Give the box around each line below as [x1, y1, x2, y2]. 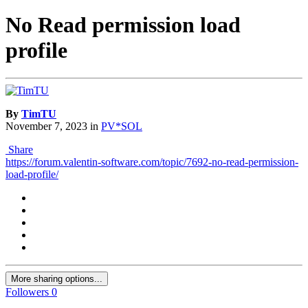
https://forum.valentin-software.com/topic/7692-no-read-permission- [5, 156, 298, 168]
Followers [5, 286, 49, 298]
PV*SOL [101, 120, 142, 133]
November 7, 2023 [5, 120, 87, 133]
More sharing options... [11, 274, 102, 285]
